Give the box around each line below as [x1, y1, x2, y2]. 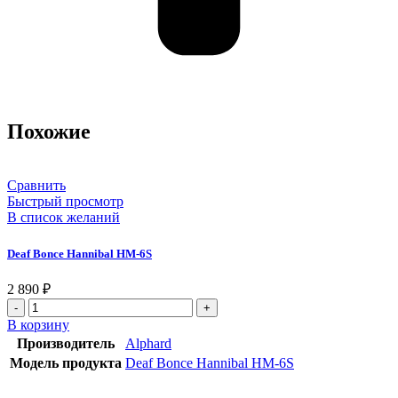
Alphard [125, 335, 171, 351]
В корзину [7, 316, 69, 332]
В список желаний [7, 210, 120, 226]
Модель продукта [10, 354, 122, 370]
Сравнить [7, 178, 66, 194]
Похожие [7, 120, 91, 144]
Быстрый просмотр [7, 194, 123, 210]
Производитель [17, 335, 115, 351]
